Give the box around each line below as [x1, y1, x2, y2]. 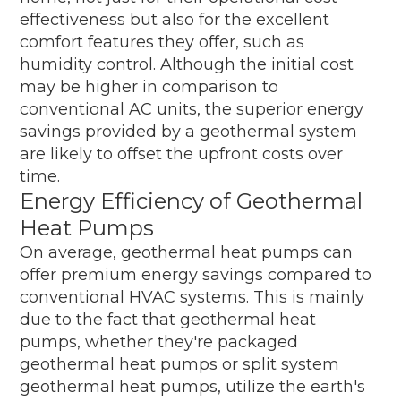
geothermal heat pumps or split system [20, 354, 340, 374]
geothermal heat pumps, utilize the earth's [20, 376, 366, 397]
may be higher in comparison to [20, 76, 279, 97]
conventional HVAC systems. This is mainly [20, 286, 365, 307]
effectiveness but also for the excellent [20, 9, 330, 30]
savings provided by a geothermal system [20, 121, 358, 141]
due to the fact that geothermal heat [20, 309, 317, 329]
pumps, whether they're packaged [20, 331, 299, 352]
